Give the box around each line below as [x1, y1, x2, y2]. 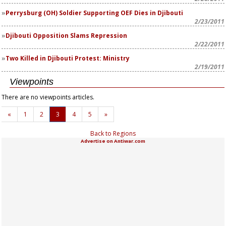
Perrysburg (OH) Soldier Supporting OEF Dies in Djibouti [6, 9, 183, 17]
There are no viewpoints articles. [2, 93, 94, 101]
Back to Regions [90, 129, 136, 138]
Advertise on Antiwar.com [81, 138, 145, 144]
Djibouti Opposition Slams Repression [6, 31, 127, 40]
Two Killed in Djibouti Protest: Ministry [6, 54, 130, 63]
